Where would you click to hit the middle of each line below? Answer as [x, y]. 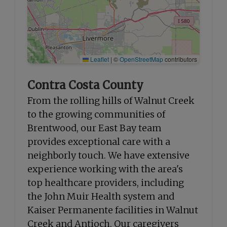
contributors [180, 59]
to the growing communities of [96, 114]
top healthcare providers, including [106, 183]
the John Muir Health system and [101, 196]
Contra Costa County [85, 85]
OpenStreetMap [141, 59]
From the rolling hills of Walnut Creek [111, 101]
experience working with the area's [105, 169]
